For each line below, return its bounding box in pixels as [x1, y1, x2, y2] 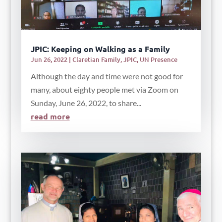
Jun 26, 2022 [30, 55, 67, 64]
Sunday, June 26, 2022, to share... [30, 98, 141, 108]
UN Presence [139, 55, 177, 64]
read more [30, 111, 70, 121]
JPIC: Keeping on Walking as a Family [30, 43, 170, 54]
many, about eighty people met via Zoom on [30, 84, 178, 94]
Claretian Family [72, 55, 120, 64]
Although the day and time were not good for [30, 71, 183, 81]
